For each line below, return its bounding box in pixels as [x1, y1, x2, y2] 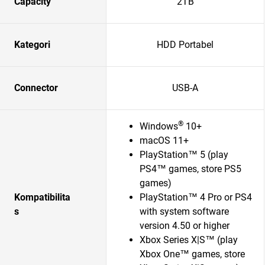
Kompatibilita [14, 192, 70, 203]
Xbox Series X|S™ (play [140, 234, 238, 245]
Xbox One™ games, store [140, 248, 245, 260]
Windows [140, 121, 178, 132]
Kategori [14, 39, 50, 50]
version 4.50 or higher [140, 220, 230, 231]
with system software [140, 206, 229, 217]
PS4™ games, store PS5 [140, 163, 241, 174]
